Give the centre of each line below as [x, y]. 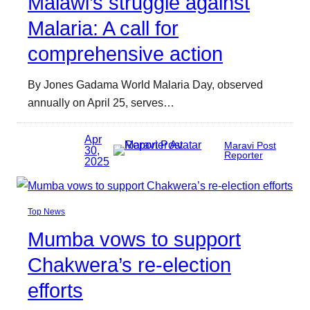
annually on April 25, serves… [101, 103]
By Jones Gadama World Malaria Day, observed [145, 85]
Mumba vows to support [134, 239]
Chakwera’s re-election [129, 265]
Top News [46, 211]
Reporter [243, 155]
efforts [55, 290]
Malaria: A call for [103, 29]
